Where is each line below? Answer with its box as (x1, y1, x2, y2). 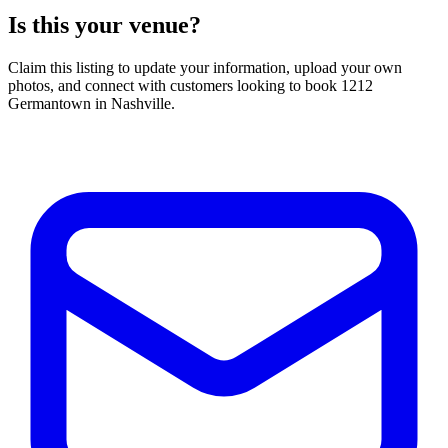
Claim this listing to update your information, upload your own (8, 58, 402, 76)
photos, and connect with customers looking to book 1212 (8, 76, 373, 94)
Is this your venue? (8, 12, 201, 39)
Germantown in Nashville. (8, 94, 175, 112)
